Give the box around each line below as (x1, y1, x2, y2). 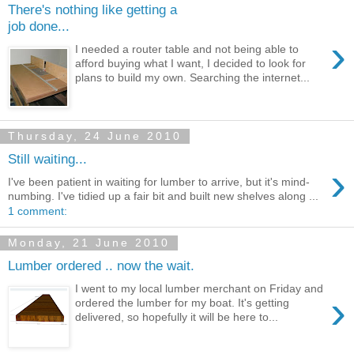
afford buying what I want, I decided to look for (75, 56, 307, 70)
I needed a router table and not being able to (75, 42, 299, 55)
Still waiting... (8, 151, 87, 168)
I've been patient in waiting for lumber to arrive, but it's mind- (8, 175, 310, 188)
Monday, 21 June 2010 (8, 236, 170, 250)
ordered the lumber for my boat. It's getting (75, 296, 290, 309)
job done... (8, 18, 70, 35)
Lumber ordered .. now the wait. (8, 258, 194, 274)
